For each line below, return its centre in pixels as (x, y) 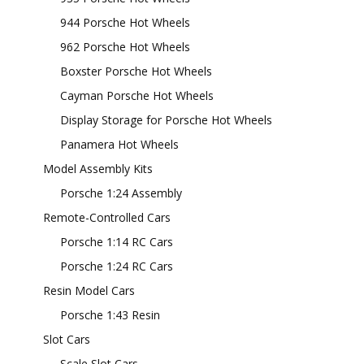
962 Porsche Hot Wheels (125, 47)
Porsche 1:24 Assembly (121, 193)
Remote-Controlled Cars (107, 217)
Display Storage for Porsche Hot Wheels (166, 120)
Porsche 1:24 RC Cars (117, 266)
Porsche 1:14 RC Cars (117, 242)
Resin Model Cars (89, 290)
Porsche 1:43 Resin (110, 315)
